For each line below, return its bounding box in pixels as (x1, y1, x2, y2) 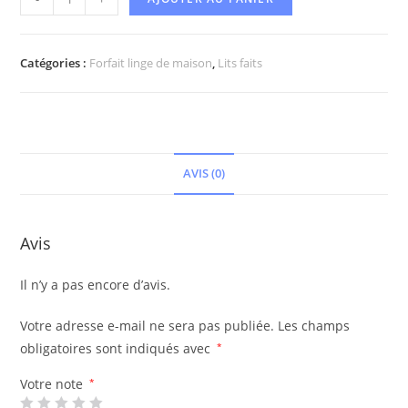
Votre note (20, 375, 87, 393)
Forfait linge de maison (89, 55, 213, 72)
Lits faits (218, 55, 263, 72)
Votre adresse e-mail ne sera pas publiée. (20, 317, 275, 335)
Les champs (278, 317, 351, 335)
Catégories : (20, 55, 90, 72)
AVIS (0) (183, 166, 225, 182)
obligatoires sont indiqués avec (20, 340, 215, 358)
